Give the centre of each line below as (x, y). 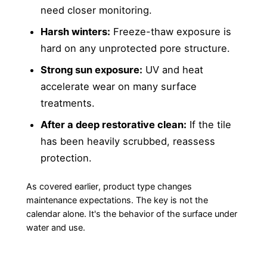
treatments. (67, 103)
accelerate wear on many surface (118, 86)
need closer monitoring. (96, 10)
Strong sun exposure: (91, 69)
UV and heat (173, 69)
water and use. (55, 228)
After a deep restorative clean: (113, 124)
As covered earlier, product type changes (109, 187)
